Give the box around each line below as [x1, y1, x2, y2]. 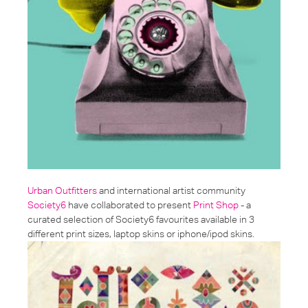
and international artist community [97, 185, 245, 197]
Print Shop [193, 199, 239, 211]
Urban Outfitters [27, 185, 97, 197]
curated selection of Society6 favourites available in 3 [27, 214, 254, 225]
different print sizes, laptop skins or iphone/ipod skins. [27, 228, 254, 240]
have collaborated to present [66, 199, 193, 211]
